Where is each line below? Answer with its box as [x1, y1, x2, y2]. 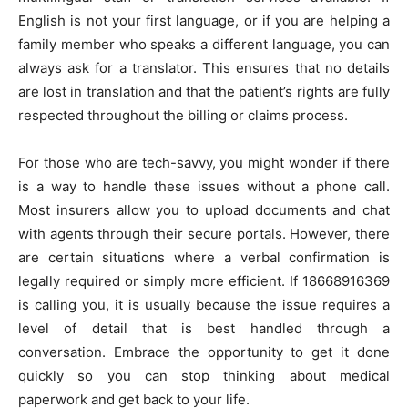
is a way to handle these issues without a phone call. [18, 178, 390, 196]
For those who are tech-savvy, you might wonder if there [18, 154, 390, 172]
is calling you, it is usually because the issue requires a [18, 296, 390, 314]
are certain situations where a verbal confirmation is [18, 249, 390, 267]
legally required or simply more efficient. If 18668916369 [18, 272, 390, 291]
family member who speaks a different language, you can [18, 36, 390, 54]
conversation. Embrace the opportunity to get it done [18, 343, 390, 362]
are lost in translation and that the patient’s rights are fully [18, 83, 390, 101]
